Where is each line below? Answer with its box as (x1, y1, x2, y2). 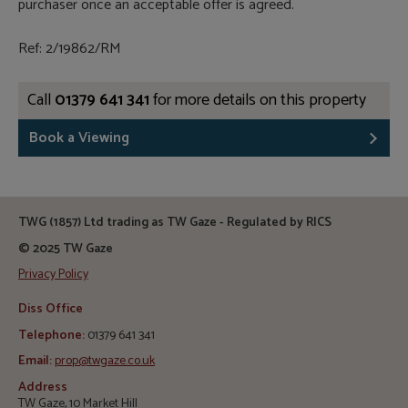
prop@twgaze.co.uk (55, 351, 155, 372)
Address (18, 376, 67, 398)
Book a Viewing (29, 125, 129, 150)
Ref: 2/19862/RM (18, 36, 121, 61)
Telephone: (18, 324, 85, 346)
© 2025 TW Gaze (18, 238, 113, 260)
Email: (18, 351, 52, 372)
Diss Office (18, 299, 83, 321)
